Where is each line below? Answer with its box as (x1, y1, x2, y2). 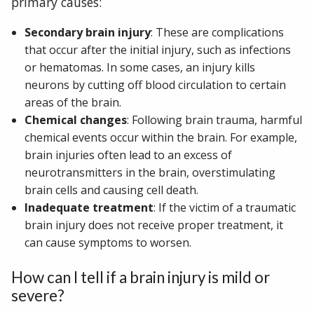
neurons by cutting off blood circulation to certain (25, 77, 287, 93)
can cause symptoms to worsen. (25, 235, 192, 251)
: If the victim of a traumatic (153, 200, 296, 216)
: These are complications (151, 25, 285, 41)
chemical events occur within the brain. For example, (25, 130, 298, 146)
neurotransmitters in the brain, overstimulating (25, 165, 276, 181)
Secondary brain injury (25, 25, 151, 41)
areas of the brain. (25, 95, 122, 111)
